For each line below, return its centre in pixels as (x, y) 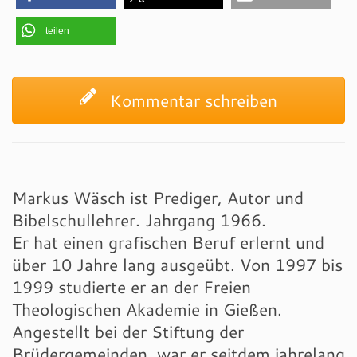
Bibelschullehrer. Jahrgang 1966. (139, 220)
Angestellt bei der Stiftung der (128, 332)
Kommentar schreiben (191, 100)
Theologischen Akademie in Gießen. (147, 310)
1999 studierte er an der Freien (131, 287)
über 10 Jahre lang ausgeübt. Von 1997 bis (177, 265)
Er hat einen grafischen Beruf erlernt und (168, 243)
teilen (57, 31)
